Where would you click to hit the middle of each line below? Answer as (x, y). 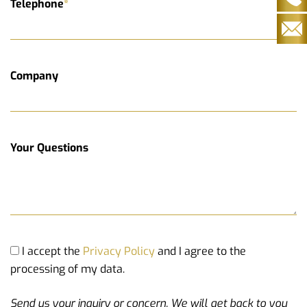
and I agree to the (200, 251)
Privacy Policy (119, 251)
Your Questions (49, 148)
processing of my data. (67, 269)
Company (34, 76)
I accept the (52, 251)
